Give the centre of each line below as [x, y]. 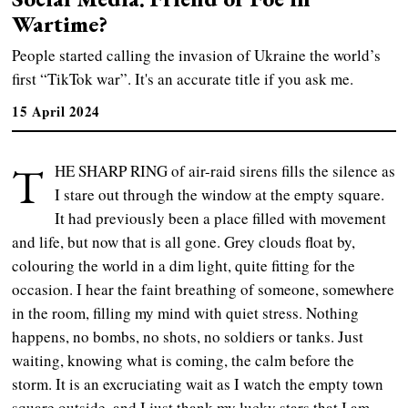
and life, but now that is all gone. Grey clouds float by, [184, 241]
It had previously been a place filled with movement [221, 218]
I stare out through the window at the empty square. [220, 194]
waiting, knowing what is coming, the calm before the [184, 360]
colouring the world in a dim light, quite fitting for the [184, 265]
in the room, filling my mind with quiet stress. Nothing [186, 312]
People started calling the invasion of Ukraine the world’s [197, 55]
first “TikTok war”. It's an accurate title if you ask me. [183, 78]
